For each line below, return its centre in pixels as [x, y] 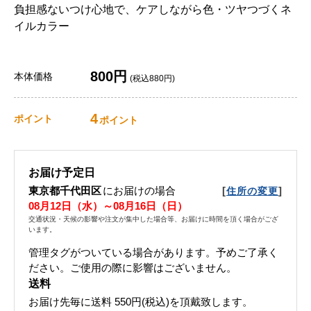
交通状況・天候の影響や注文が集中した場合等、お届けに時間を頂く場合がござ [153, 219]
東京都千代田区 [65, 191]
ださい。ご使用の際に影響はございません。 [133, 268]
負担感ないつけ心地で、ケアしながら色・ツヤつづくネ [153, 10]
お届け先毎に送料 [70, 302]
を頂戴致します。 [211, 302]
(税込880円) [152, 79]
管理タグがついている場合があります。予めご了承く [153, 253]
